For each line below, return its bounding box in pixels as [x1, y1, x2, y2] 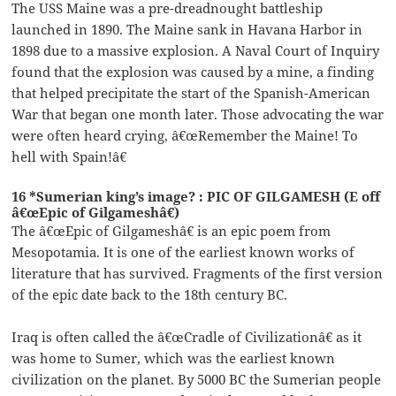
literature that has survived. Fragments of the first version [11, 263, 384, 282]
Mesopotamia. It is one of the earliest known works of [11, 242, 355, 261]
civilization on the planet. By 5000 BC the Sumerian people [11, 369, 382, 388]
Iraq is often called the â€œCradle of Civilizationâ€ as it [11, 327, 362, 346]
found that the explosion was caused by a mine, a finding [11, 62, 375, 80]
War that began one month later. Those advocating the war [11, 104, 385, 123]
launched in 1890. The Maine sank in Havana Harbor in [11, 19, 363, 38]
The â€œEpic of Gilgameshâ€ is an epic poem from [11, 221, 331, 240]
